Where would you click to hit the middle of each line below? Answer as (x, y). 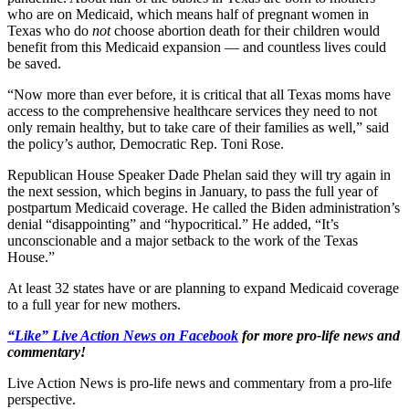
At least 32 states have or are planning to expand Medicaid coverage (203, 288)
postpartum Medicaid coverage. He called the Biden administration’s (204, 207)
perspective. (42, 399)
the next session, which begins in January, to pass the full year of (193, 191)
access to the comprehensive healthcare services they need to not (192, 110)
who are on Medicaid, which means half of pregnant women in (188, 14)
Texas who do (50, 30)
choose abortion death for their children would (245, 30)
